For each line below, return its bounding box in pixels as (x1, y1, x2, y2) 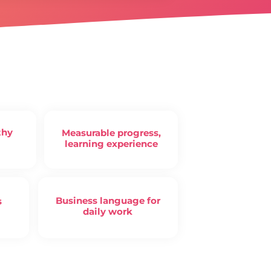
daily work (83, 205, 133, 217)
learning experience (64, 137, 158, 149)
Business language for (55, 194, 160, 206)
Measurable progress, (61, 126, 161, 139)
